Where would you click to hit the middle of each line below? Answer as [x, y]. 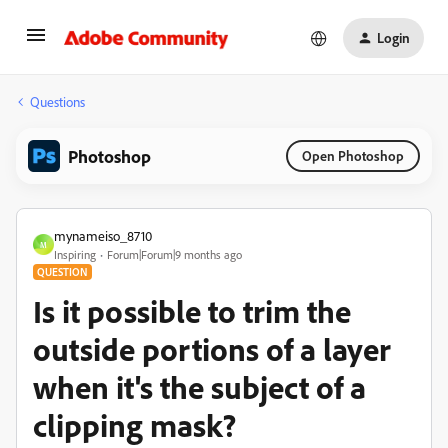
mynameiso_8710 [103, 235]
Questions [57, 101]
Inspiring [75, 254]
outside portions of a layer [212, 349]
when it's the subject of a [199, 387]
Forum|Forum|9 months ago [174, 254]
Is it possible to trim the [192, 311]
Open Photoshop [353, 155]
